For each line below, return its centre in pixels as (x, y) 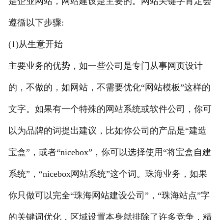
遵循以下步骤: (36, 22)
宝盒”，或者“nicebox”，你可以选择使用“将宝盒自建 (110, 152)
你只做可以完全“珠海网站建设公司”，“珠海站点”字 (109, 195)
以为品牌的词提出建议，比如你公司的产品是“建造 (107, 130)
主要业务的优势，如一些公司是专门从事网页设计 (105, 66)
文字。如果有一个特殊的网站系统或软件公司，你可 (110, 109)
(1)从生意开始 (35, 44)
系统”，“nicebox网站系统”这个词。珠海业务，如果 (108, 174)
